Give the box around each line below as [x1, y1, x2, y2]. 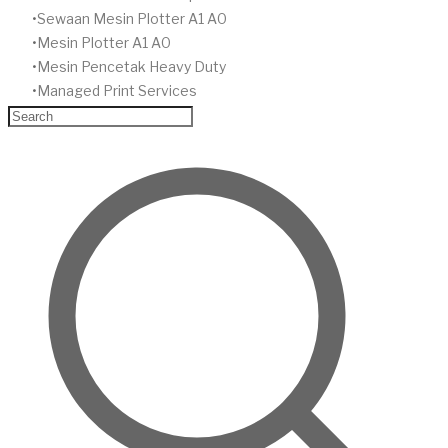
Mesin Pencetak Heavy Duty [37, 57, 226, 75]
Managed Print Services [37, 81, 197, 99]
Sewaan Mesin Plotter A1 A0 [37, 9, 227, 27]
